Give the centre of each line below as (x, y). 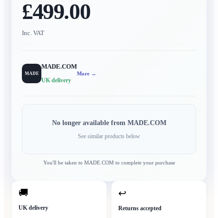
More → (87, 73)
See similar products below (109, 136)
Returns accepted (140, 209)
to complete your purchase (144, 163)
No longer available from (90, 123)
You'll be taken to (64, 163)
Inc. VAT (33, 33)
